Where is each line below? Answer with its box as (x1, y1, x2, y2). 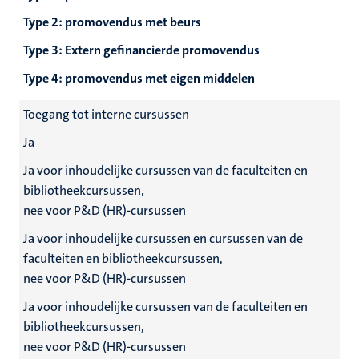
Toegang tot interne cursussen (23, 106, 189, 123)
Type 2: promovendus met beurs (23, 14, 201, 30)
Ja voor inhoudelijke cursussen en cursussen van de (23, 230, 303, 247)
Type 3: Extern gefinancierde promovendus (23, 42, 260, 58)
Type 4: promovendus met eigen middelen (23, 70, 255, 87)
